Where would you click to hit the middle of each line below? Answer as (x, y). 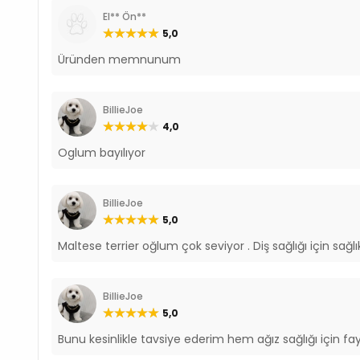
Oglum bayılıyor (102, 152)
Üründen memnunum (120, 59)
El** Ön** (125, 16)
